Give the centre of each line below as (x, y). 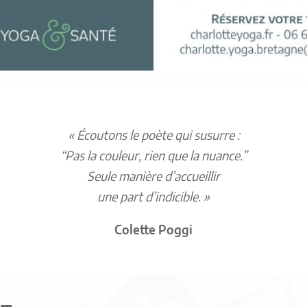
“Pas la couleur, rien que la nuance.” (153, 157)
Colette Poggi (153, 231)
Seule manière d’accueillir (153, 177)
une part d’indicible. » (153, 198)
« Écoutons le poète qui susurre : (153, 136)
